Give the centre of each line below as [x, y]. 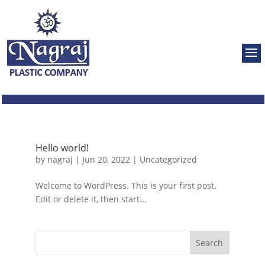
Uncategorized [168, 159]
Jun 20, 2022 [106, 159]
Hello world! [62, 148]
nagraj [60, 159]
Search [210, 243]
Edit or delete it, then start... [91, 199]
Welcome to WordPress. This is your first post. [126, 185]
